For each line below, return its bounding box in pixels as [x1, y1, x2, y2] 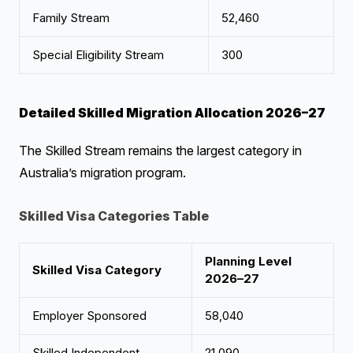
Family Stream [32, 10, 110, 25]
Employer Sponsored [32, 308, 147, 323]
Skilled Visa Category [32, 262, 162, 277]
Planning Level [205, 254, 292, 269]
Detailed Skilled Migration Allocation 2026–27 [19, 105, 325, 121]
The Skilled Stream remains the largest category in [19, 143, 302, 158]
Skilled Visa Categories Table [19, 208, 209, 224]
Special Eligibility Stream [32, 47, 164, 62]
